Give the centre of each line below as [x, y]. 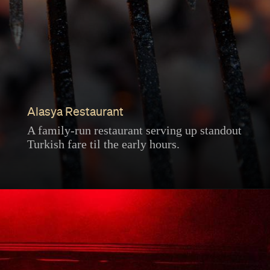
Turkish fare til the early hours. [103, 144]
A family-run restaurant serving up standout [134, 130]
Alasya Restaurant [75, 112]
